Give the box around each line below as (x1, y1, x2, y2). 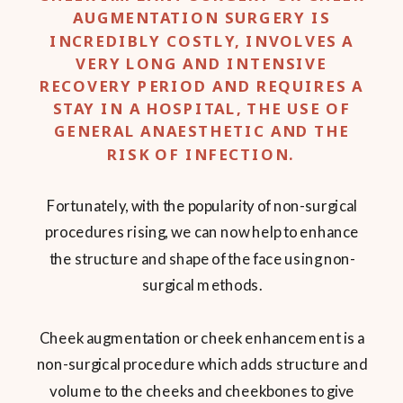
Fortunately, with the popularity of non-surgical (46, 196, 358, 216)
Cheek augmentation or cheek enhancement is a (40, 328, 365, 348)
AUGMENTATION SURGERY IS (72, 7, 331, 30)
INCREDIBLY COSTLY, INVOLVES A (49, 30, 354, 52)
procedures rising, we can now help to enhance (45, 222, 360, 242)
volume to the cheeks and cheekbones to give (49, 381, 355, 401)
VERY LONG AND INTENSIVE (76, 52, 327, 75)
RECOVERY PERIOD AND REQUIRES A (40, 75, 363, 97)
